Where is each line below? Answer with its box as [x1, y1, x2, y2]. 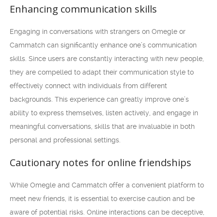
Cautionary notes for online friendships [10, 156, 191, 169]
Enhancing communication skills [10, 2, 157, 15]
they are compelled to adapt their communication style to [10, 68, 194, 76]
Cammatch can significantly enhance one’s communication [10, 41, 197, 49]
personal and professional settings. [10, 136, 121, 144]
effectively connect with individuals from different [10, 82, 167, 90]
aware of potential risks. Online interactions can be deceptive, [10, 208, 204, 216]
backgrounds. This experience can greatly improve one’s [10, 95, 189, 103]
